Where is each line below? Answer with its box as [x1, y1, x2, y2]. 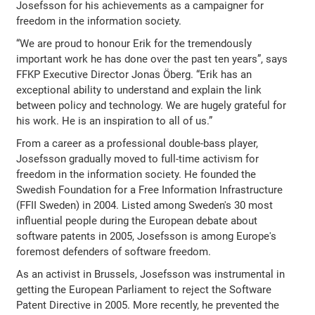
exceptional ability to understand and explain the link [16, 83, 262, 96]
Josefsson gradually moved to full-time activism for [16, 152, 259, 165]
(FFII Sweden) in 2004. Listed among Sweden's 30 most [16, 198, 274, 212]
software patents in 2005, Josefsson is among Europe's [16, 229, 277, 243]
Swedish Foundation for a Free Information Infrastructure [16, 183, 283, 196]
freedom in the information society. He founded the [16, 167, 257, 181]
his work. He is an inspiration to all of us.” [16, 114, 213, 127]
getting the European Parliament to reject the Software [16, 283, 272, 296]
